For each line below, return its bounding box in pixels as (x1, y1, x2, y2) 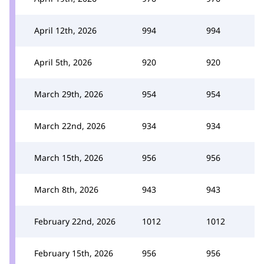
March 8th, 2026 (34, 183, 98, 195)
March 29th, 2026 (34, 88, 103, 100)
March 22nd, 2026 (34, 120, 105, 131)
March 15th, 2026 (34, 151, 103, 163)
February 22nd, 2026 (34, 215, 115, 227)
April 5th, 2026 (34, 56, 92, 68)
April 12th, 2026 (34, 24, 97, 36)
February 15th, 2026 (34, 247, 113, 259)
